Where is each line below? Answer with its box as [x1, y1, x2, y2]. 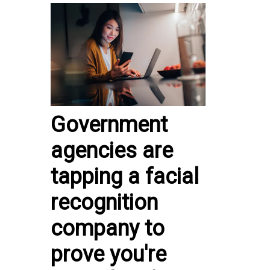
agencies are [51, 138, 173, 164]
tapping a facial [51, 164, 199, 190]
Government [51, 112, 168, 138]
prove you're [51, 242, 166, 268]
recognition [51, 190, 158, 216]
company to [51, 216, 165, 242]
